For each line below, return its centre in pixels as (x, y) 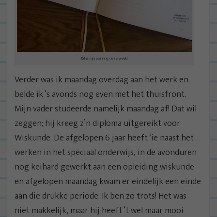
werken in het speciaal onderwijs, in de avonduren (106, 153)
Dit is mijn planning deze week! (104, 58)
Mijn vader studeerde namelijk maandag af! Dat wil (106, 109)
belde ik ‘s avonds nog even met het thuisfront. (100, 95)
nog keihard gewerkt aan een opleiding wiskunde (104, 167)
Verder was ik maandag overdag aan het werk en (101, 80)
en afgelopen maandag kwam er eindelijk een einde (108, 182)
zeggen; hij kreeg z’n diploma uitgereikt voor (97, 124)
